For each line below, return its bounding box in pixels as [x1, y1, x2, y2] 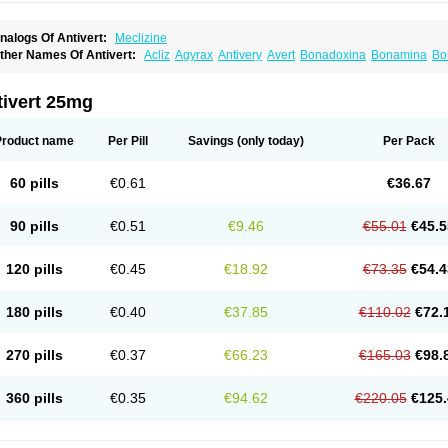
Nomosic [58, 76, 106, 90]
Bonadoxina [300, 48, 366, 62]
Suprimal [297, 76, 346, 90]
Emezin [164, 62, 205, 76]
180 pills [5, 304, 63, 320]
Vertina [351, 76, 389, 90]
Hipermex [210, 62, 263, 76]
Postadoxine [111, 76, 179, 90]
